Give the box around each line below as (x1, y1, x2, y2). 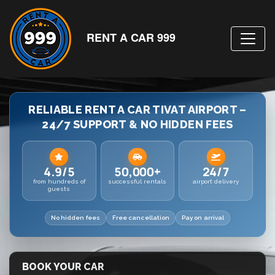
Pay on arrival (181, 214, 225, 222)
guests (48, 185, 71, 193)
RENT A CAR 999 (87, 29, 176, 46)
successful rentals (108, 178, 167, 185)
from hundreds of (33, 178, 85, 185)
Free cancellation (112, 214, 170, 222)
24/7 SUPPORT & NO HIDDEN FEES (42, 118, 233, 131)
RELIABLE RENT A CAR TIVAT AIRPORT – (28, 103, 247, 116)
